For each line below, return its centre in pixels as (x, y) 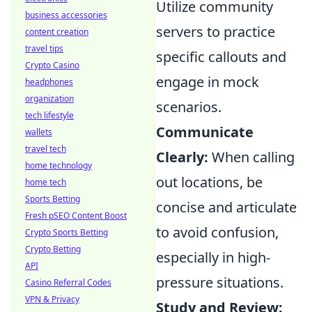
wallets (39, 132)
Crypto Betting (53, 249)
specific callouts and (221, 57)
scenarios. (189, 107)
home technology (58, 165)
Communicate (205, 132)
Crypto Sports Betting (67, 232)
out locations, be (209, 182)
